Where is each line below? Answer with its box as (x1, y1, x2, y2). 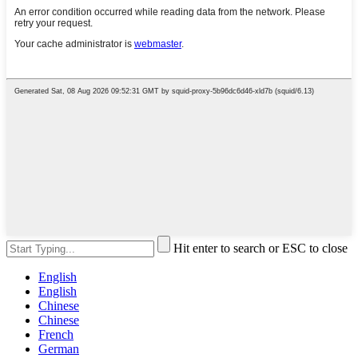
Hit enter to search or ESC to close (173, 241, 348, 255)
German (38, 341, 79, 356)
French (38, 327, 74, 341)
